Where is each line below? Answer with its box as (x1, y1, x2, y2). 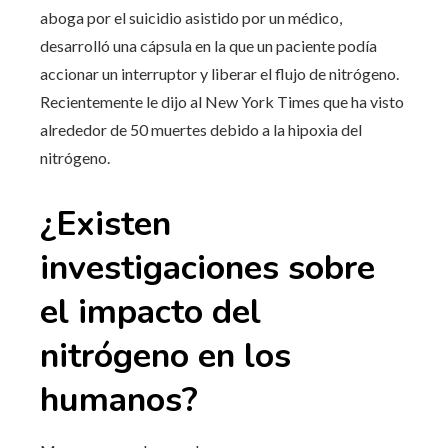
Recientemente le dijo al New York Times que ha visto (40, 91, 404, 111)
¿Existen (40, 200, 171, 247)
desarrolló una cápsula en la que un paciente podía (40, 35, 377, 55)
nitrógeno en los (40, 332, 291, 379)
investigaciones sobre (40, 244, 375, 291)
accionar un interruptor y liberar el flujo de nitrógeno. (40, 63, 399, 83)
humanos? (40, 376, 198, 423)
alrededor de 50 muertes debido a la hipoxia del (40, 119, 362, 139)
